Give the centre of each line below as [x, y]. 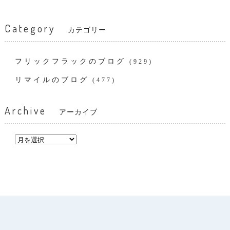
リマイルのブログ [52, 80]
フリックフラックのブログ [70, 61]
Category [36, 28]
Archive [32, 110]
